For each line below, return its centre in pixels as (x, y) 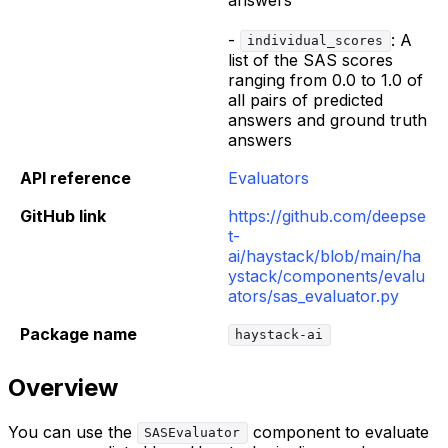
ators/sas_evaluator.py (313, 295)
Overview (63, 387)
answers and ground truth (327, 119)
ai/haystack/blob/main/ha (324, 255)
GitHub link (63, 215)
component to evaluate (338, 431)
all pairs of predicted (305, 99)
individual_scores (315, 41)
